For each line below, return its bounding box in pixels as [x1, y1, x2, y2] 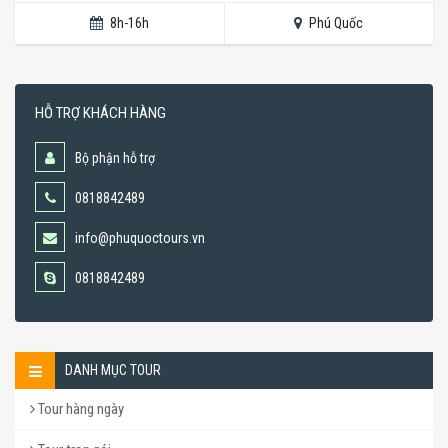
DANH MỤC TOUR [65, 362, 161, 379]
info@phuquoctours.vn [75, 230, 205, 247]
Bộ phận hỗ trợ [75, 150, 155, 167]
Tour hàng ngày [35, 400, 124, 419]
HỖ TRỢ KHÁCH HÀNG [35, 104, 166, 123]
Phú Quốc [306, 15, 363, 32]
